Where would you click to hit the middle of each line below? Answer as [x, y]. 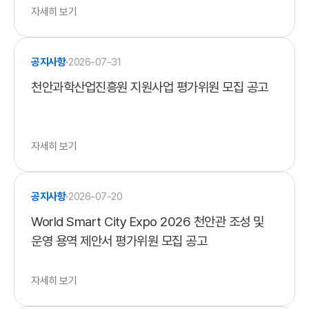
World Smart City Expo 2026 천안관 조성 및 [148, 222]
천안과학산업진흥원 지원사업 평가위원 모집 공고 [222, 87]
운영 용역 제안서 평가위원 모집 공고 [119, 241]
